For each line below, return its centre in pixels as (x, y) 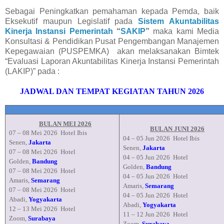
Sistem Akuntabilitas (179, 21)
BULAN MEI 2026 (65, 124)
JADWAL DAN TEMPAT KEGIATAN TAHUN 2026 (112, 91)
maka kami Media (184, 31)
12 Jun (146, 214)
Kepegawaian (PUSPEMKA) (57, 51)
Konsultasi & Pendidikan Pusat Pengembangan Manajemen (112, 41)
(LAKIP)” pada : (32, 71)
